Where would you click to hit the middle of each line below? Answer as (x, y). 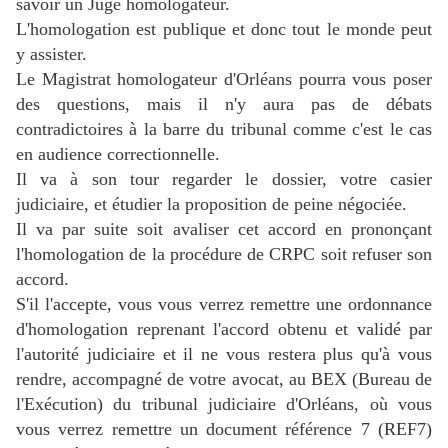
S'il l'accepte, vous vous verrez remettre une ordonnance (224, 304)
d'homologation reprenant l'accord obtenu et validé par (224, 329)
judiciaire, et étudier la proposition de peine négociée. (211, 204)
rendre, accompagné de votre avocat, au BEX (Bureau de (224, 379)
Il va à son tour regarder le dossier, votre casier (224, 179)
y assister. (51, 54)
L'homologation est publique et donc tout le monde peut (224, 29)
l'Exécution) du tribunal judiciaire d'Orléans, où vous (224, 404)
